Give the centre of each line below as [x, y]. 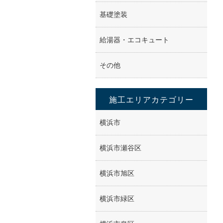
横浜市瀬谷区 [120, 148]
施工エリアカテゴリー [151, 100]
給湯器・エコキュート [134, 40]
